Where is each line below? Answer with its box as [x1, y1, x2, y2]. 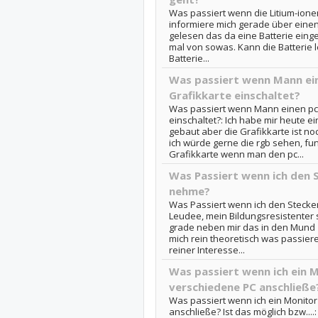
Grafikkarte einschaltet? [168, 88, 300, 102]
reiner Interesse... [168, 243, 245, 256]
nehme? [168, 184, 210, 198]
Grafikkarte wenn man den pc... [168, 148, 304, 160]
